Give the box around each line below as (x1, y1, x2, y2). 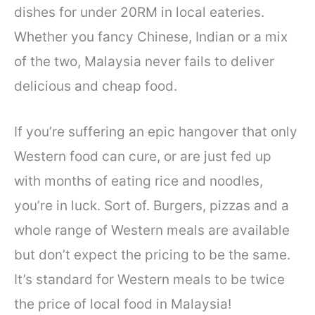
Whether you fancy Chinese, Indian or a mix (14, 28, 288, 45)
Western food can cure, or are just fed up (14, 148, 271, 165)
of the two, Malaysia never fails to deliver (14, 53, 274, 70)
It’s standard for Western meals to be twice (14, 271, 285, 288)
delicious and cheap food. (14, 77, 177, 94)
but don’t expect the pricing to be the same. (14, 246, 290, 263)
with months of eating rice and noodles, (14, 172, 263, 189)
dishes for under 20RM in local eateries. (14, 4, 264, 20)
